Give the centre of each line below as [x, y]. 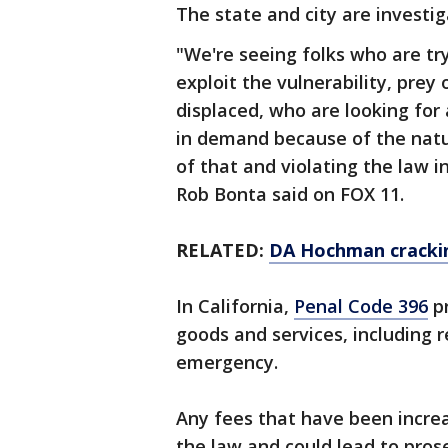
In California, [235, 306]
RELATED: [220, 250]
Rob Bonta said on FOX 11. [292, 194]
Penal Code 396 [361, 306]
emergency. [229, 362]
